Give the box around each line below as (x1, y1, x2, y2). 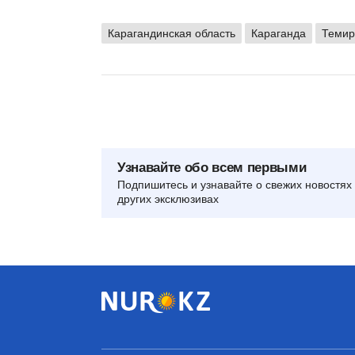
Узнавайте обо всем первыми (117, 159, 307, 175)
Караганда (251, 26, 306, 40)
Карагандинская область (108, 26, 235, 40)
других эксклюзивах (117, 192, 219, 205)
